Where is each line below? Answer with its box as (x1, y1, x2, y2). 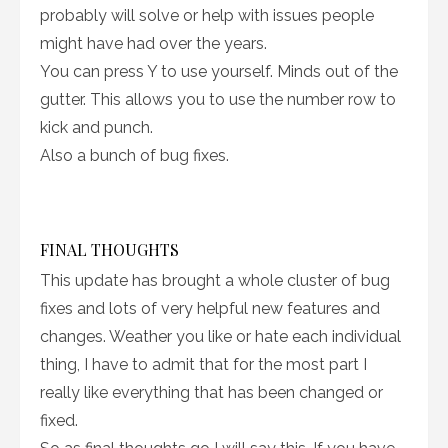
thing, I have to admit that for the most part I (40, 355, 367, 375)
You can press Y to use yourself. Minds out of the (40, 62, 398, 82)
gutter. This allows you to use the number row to (40, 90, 396, 110)
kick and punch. (40, 118, 153, 138)
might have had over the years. (40, 34, 267, 54)
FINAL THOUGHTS (40, 239, 179, 261)
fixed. (40, 411, 78, 431)
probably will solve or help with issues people (40, 6, 374, 26)
